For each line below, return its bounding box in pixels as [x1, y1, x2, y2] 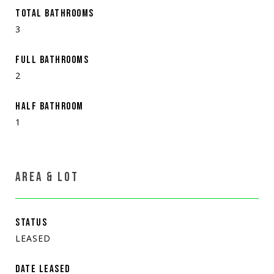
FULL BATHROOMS [15, 53, 89, 66]
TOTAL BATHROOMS [15, 7, 94, 20]
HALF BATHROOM [15, 100, 84, 113]
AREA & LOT [15, 169, 79, 185]
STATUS [15, 216, 47, 229]
